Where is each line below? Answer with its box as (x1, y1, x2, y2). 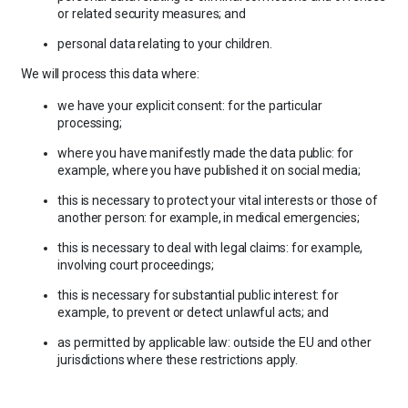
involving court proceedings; (57, 257, 214, 272)
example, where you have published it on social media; (57, 162, 361, 178)
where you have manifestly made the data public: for (57, 145, 354, 160)
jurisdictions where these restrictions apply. (57, 352, 299, 367)
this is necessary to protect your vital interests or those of (57, 192, 378, 208)
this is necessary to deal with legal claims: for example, (57, 240, 363, 255)
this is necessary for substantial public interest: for (57, 287, 339, 302)
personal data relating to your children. (57, 36, 272, 52)
